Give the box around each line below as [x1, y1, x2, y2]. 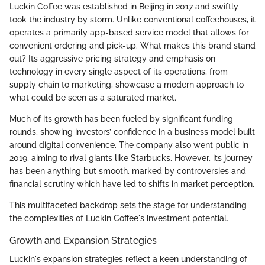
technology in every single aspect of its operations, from [9, 66, 228, 76]
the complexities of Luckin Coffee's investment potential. [9, 213, 228, 223]
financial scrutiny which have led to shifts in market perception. [9, 179, 254, 189]
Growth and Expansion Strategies [9, 234, 157, 246]
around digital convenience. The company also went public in [9, 140, 248, 150]
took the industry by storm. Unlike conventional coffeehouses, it [9, 14, 256, 24]
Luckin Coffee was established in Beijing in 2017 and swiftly [9, 1, 238, 11]
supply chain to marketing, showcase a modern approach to [9, 79, 244, 89]
